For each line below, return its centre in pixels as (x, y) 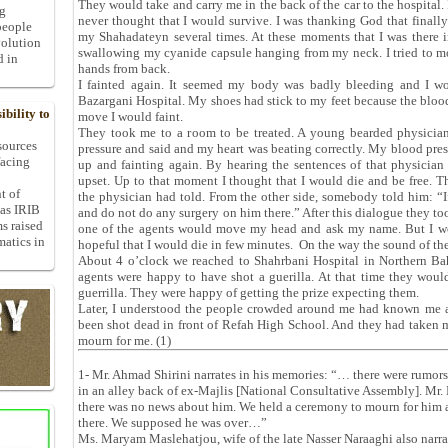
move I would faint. (130, 116)
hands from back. (124, 68)
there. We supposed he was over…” (172, 422)
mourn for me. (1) (124, 340)
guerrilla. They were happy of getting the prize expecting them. (248, 292)
